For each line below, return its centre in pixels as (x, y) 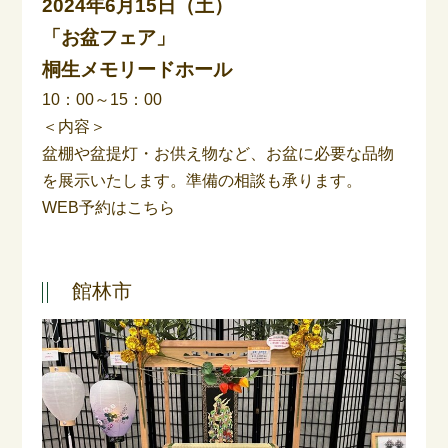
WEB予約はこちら (109, 208)
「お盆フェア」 (109, 38)
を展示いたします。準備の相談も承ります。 (202, 181)
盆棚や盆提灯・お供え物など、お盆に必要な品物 (218, 154)
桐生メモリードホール (137, 70)
